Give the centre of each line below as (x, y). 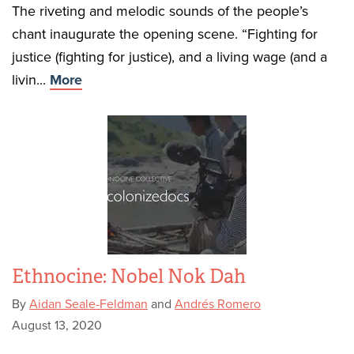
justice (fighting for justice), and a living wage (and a (169, 57)
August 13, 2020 (57, 326)
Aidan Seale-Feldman (88, 304)
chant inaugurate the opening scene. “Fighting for (165, 34)
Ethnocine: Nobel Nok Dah (129, 277)
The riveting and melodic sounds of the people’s (160, 11)
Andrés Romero (218, 304)
